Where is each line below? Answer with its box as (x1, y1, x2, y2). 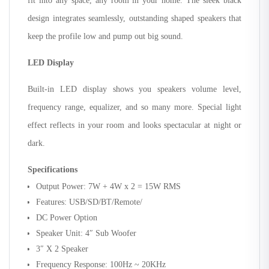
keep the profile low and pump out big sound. (28, 31, 183, 41)
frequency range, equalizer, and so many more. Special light (28, 102, 241, 112)
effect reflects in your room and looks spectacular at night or (28, 120, 241, 130)
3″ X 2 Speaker (36, 244, 88, 253)
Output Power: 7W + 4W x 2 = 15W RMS (36, 181, 181, 191)
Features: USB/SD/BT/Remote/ (36, 197, 142, 207)
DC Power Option (36, 213, 97, 222)
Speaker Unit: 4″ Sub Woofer (36, 228, 136, 238)
